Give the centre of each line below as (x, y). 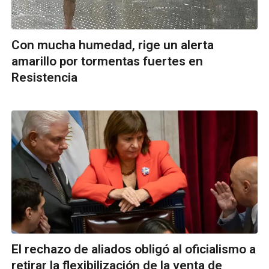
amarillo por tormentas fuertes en (107, 62)
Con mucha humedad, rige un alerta (113, 45)
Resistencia (44, 78)
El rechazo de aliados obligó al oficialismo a (134, 249)
